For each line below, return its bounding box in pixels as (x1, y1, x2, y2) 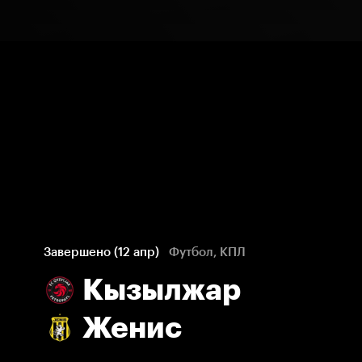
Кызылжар (82, 271, 241, 307)
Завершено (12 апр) (44, 244, 159, 259)
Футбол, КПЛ (169, 244, 246, 259)
